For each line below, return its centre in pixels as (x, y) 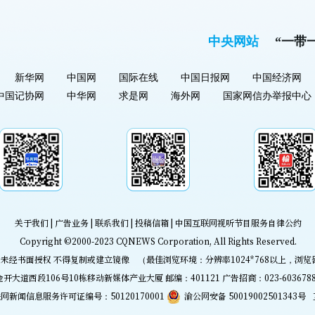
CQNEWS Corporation (162, 241)
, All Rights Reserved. (253, 241)
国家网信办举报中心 (267, 96)
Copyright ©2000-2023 (67, 241)
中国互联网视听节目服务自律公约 (238, 223)
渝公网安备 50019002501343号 (245, 296)
